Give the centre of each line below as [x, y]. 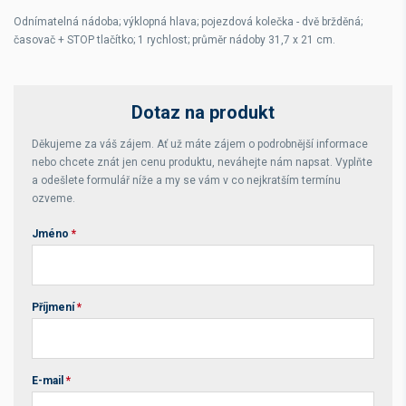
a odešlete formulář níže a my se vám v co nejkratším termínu [186, 180]
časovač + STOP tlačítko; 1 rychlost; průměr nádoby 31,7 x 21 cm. [174, 40]
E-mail [49, 381]
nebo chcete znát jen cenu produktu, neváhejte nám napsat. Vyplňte [202, 162]
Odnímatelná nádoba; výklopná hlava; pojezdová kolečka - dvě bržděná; [188, 22]
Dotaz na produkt [203, 112]
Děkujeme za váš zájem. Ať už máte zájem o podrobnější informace [200, 144]
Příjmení [54, 307]
